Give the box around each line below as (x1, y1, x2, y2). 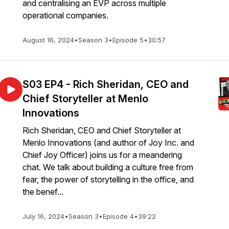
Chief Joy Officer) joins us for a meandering (22, 150, 182, 160)
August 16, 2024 (22, 36, 74, 44)
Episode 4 (103, 212, 134, 220)
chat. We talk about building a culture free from (22, 162, 193, 172)
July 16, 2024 (22, 212, 64, 220)
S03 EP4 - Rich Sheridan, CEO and (22, 78, 189, 90)
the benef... (22, 187, 63, 197)
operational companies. (22, 10, 108, 20)
